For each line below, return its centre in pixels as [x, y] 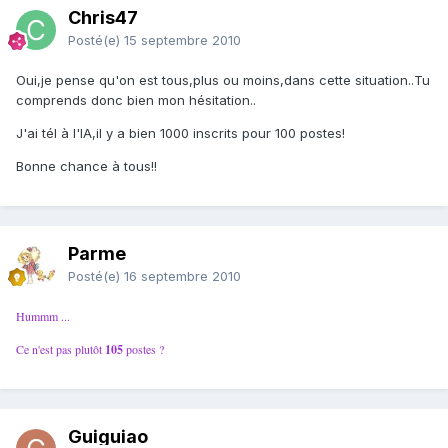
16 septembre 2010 [182, 276]
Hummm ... [43, 316]
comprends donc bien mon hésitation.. [136, 100]
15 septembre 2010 [182, 40]
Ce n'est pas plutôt [60, 349]
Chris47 [103, 18]
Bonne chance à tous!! [86, 166]
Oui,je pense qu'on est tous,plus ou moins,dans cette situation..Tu [223, 80]
